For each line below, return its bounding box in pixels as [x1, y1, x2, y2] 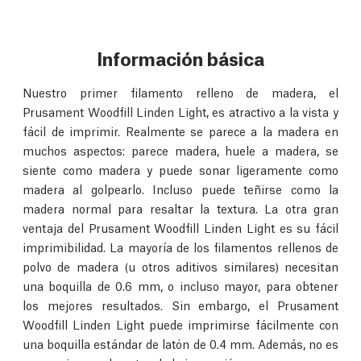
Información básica [97, 44, 264, 70]
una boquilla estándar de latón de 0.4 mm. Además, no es [23, 334, 338, 351]
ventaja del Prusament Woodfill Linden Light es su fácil [23, 218, 338, 235]
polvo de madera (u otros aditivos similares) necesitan [23, 257, 338, 274]
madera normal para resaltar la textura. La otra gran [23, 199, 338, 216]
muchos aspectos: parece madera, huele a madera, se [23, 141, 338, 158]
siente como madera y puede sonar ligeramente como [23, 160, 338, 177]
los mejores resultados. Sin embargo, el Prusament [23, 296, 338, 313]
